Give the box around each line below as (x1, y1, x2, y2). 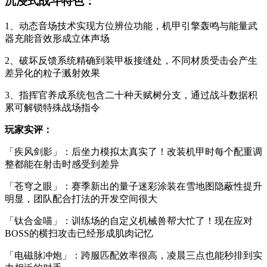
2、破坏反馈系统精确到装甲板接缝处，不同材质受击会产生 (5, 55, 257, 66)
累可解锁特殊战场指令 (5, 102, 100, 113)
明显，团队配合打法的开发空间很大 (5, 193, 157, 204)
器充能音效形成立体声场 (5, 33, 110, 44)
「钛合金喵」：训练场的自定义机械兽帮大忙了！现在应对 (5, 215, 253, 226)
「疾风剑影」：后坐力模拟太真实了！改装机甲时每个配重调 (5, 146, 262, 157)
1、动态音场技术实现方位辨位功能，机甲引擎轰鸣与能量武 (5, 20, 257, 31)
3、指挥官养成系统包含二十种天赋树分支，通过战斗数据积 (5, 89, 257, 100)
